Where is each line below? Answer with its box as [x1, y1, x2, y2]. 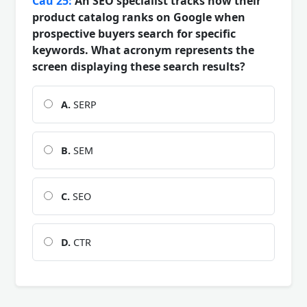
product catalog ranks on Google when [32, 9, 245, 25]
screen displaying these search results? [32, 58, 245, 74]
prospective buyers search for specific [32, 25, 236, 41]
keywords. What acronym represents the [32, 42, 254, 58]
